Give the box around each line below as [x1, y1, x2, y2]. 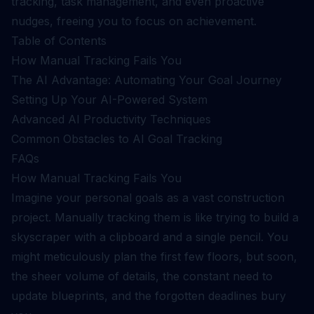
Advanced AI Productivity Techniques [11, 112, 211, 126]
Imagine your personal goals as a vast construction [11, 191, 285, 205]
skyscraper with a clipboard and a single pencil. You [11, 230, 288, 244]
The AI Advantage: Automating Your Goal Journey [11, 73, 282, 87]
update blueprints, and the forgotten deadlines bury [11, 289, 286, 303]
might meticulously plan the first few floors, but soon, [11, 250, 297, 264]
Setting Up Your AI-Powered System [11, 93, 207, 107]
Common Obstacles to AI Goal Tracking [11, 132, 222, 146]
